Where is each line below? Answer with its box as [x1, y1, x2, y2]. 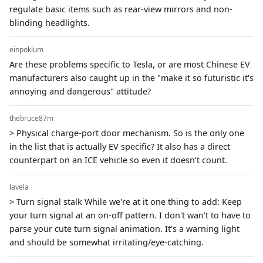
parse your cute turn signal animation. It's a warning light [9, 222, 240, 234]
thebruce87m [9, 113, 53, 123]
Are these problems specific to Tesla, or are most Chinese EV [9, 58, 250, 70]
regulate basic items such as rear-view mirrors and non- [9, 3, 232, 15]
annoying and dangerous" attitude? [9, 85, 151, 97]
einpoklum [9, 44, 43, 55]
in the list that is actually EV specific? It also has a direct [9, 140, 230, 152]
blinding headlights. [9, 16, 90, 28]
